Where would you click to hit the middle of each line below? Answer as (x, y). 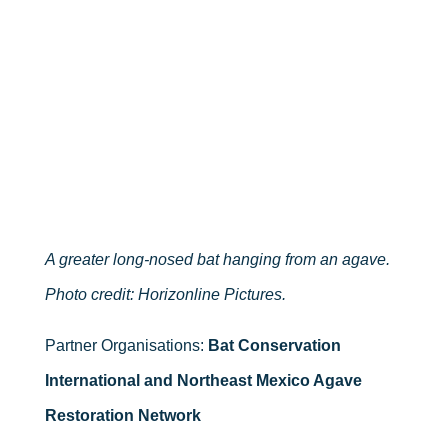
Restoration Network (122, 415)
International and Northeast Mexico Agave (203, 380)
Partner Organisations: (126, 345)
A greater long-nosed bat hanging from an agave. (217, 259)
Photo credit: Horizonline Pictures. (165, 294)
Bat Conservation (274, 345)
